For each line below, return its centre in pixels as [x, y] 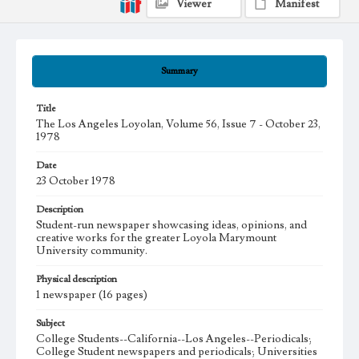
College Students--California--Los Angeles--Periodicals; [174, 339]
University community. [92, 251]
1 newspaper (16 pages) [92, 295]
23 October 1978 [76, 182]
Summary [179, 71]
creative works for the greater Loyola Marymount [156, 238]
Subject [50, 324]
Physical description [77, 280]
